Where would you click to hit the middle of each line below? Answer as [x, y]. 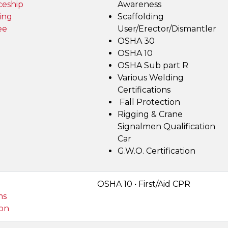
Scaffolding [141, 17]
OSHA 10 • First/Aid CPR [144, 184]
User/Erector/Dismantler [167, 29]
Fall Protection [149, 102]
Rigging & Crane [150, 114]
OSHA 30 [136, 41]
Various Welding [151, 78]
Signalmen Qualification [166, 126]
